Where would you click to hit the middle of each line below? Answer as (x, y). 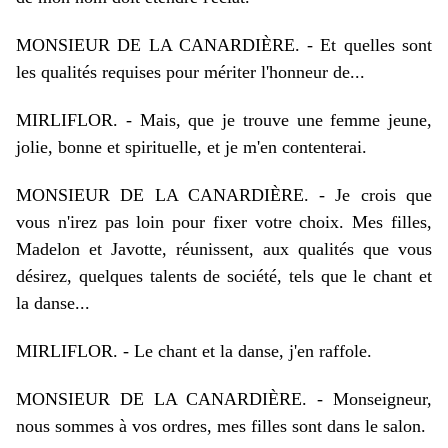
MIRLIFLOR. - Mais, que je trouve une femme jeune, (224, 120)
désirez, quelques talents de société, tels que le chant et (224, 276)
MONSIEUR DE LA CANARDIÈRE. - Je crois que (224, 195)
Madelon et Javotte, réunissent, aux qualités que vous (224, 249)
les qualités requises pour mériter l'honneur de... (190, 72)
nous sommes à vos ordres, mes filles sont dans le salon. (221, 426)
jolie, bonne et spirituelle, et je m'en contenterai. (191, 147)
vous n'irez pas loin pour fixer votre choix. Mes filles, (224, 222)
